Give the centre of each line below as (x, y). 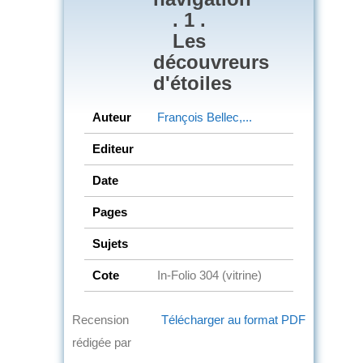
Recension (100, 319)
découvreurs (211, 62)
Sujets (110, 243)
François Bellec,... (205, 117)
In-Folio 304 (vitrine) (209, 275)
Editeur (113, 148)
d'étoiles (192, 83)
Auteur (112, 117)
